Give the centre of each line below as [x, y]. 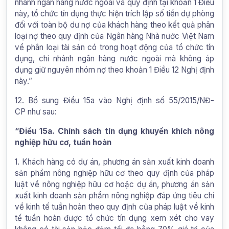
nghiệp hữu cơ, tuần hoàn [63, 142]
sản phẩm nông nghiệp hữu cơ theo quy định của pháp [114, 173]
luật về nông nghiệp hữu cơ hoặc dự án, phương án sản [114, 184]
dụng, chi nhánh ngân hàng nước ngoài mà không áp [114, 58]
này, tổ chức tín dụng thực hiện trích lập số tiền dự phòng [114, 13]
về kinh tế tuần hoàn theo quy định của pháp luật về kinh [114, 207]
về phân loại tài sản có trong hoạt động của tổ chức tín [114, 47]
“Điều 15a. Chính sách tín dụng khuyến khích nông [114, 131]
